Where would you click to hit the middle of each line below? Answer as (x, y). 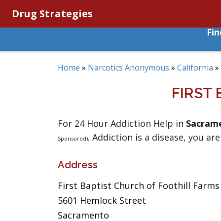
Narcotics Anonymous (129, 68)
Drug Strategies (52, 14)
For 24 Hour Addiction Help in (122, 123)
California (195, 68)
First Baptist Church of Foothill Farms (139, 185)
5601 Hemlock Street (102, 200)
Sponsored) (73, 138)
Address (78, 165)
